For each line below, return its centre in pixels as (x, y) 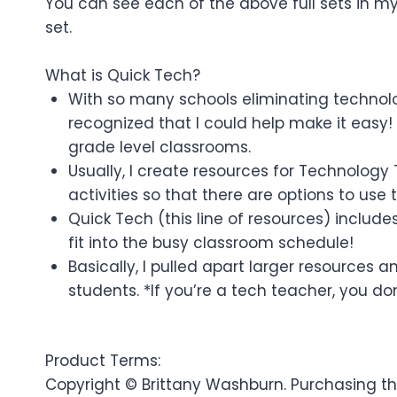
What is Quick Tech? (123, 75)
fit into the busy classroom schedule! (210, 242)
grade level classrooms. (159, 147)
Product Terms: (103, 361)
